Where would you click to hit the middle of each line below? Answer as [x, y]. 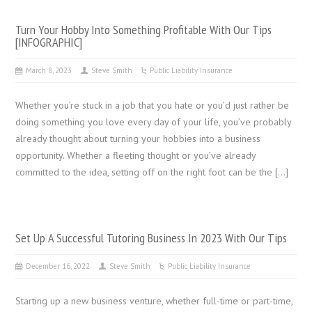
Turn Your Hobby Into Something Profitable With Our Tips [144, 29]
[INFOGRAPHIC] [49, 41]
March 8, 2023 [49, 70]
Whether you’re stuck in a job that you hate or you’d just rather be [153, 105]
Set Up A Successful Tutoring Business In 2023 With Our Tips [151, 237]
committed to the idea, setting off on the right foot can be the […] [152, 172]
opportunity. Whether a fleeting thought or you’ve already [136, 155]
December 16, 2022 [58, 266]
